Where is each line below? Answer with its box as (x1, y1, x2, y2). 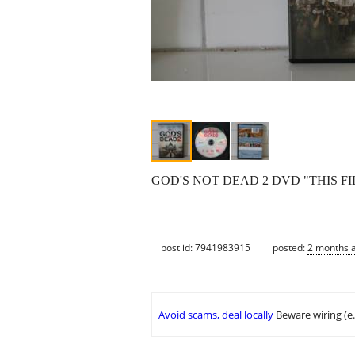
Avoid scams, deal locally (158, 307, 273, 323)
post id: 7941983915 (161, 240, 250, 254)
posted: (273, 240, 307, 254)
